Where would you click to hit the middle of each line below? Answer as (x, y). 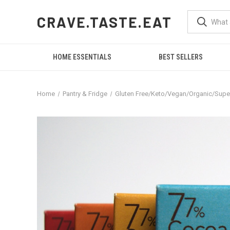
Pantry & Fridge (85, 94)
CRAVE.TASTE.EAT (105, 22)
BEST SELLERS (181, 57)
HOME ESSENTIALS (82, 57)
